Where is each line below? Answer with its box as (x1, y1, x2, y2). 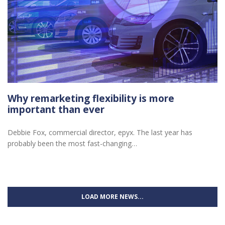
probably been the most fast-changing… (8, 139, 137, 148)
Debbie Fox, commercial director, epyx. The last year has (8, 128, 192, 137)
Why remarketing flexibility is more (8, 91, 174, 105)
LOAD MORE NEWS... (81, 192, 144, 201)
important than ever (8, 102, 104, 116)
